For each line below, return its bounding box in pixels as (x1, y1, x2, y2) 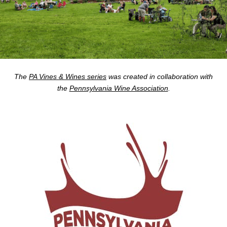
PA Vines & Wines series (29, 72, 106, 81)
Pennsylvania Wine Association (69, 84, 168, 92)
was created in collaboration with (106, 72, 213, 81)
